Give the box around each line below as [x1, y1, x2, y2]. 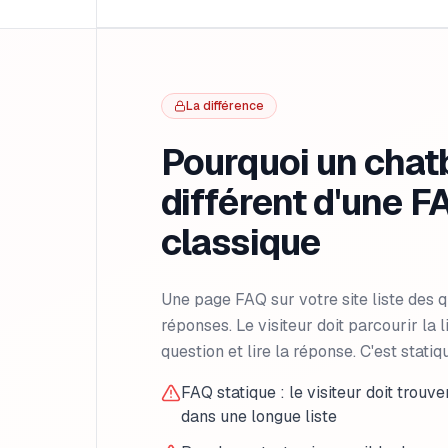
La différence [186, 98, 264, 114]
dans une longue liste [181, 406, 337, 427]
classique [161, 219, 320, 266]
